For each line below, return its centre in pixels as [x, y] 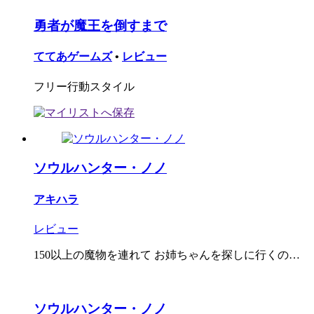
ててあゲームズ [73, 57]
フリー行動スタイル [84, 86]
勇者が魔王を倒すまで [100, 26]
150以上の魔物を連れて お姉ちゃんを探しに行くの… [167, 254]
